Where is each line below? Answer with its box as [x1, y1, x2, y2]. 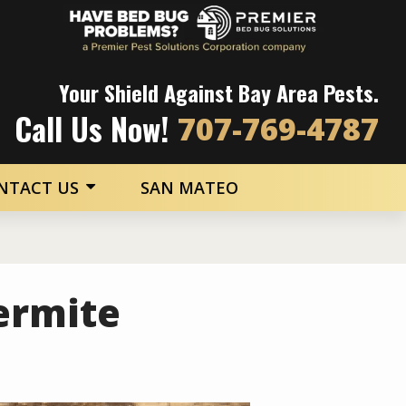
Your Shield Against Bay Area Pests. [59, 75, 379, 109]
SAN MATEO [140, 176, 238, 198]
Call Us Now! [14, 104, 169, 151]
